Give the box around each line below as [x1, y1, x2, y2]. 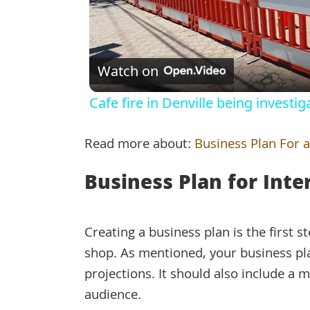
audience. [84, 285, 141, 308]
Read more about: [84, 134, 194, 157]
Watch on [97, 62, 158, 81]
